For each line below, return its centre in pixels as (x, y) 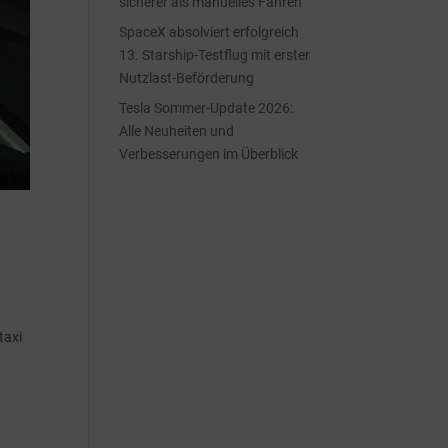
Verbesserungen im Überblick (209, 154)
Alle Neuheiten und (177, 131)
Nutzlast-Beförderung (187, 78)
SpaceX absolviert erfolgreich (209, 32)
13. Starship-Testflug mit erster (215, 55)
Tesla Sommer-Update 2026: (206, 108)
